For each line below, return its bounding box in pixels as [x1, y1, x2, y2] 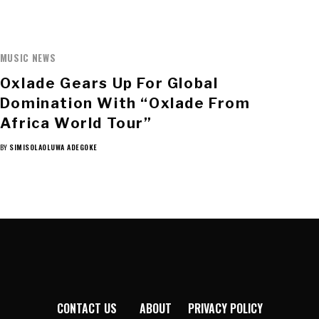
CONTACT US [56, 300, 117, 318]
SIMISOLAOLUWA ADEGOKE [9, 142, 98, 153]
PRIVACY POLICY [187, 300, 263, 318]
